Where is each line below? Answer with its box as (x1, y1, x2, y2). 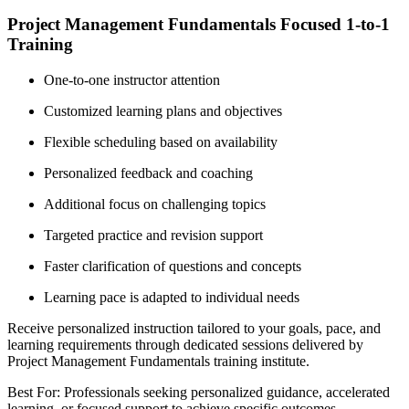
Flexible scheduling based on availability (44, 133, 278, 150)
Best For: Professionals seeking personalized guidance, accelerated (7, 383, 390, 400)
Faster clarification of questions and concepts (44, 257, 301, 274)
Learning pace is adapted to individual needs (44, 288, 299, 305)
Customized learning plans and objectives (44, 102, 282, 119)
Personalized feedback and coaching (44, 164, 253, 181)
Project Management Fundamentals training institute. (7, 352, 309, 369)
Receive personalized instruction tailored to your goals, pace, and (7, 320, 381, 336)
